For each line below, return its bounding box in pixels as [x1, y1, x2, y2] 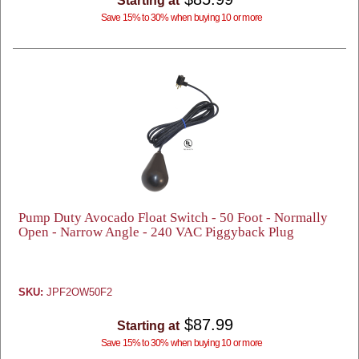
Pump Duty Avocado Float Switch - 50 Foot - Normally [18, 210, 328, 225]
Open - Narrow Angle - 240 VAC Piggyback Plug [18, 224, 294, 240]
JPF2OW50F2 [43, 286, 112, 298]
